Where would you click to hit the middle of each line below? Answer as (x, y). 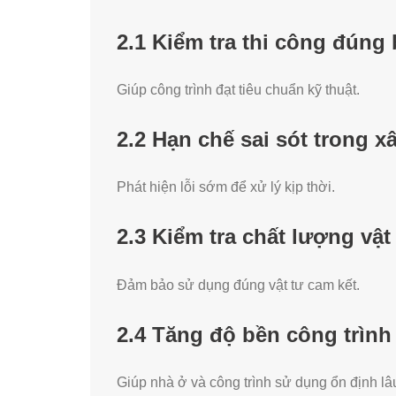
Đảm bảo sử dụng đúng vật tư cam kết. (238, 285)
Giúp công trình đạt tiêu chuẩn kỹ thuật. (238, 90)
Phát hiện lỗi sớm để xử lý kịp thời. (226, 187)
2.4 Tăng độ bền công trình (254, 334)
